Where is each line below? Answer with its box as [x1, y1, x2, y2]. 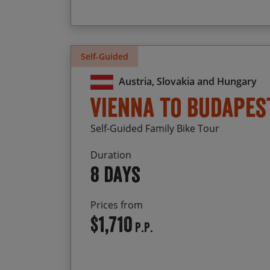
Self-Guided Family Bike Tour [90, 122, 219, 136]
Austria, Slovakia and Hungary [118, 75, 257, 89]
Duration [90, 148, 131, 162]
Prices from [90, 198, 143, 212]
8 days [90, 161, 140, 188]
